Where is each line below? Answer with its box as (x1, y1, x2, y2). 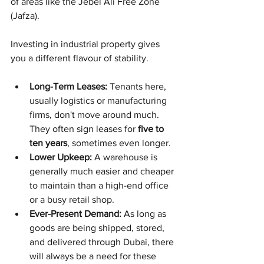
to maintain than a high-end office (29, 180, 171, 190)
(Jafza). (11, 10, 39, 21)
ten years (29, 137, 67, 148)
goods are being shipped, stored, (29, 222, 167, 233)
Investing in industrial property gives (11, 38, 162, 49)
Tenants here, (107, 81, 169, 91)
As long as (121, 208, 169, 219)
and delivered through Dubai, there (29, 236, 176, 247)
